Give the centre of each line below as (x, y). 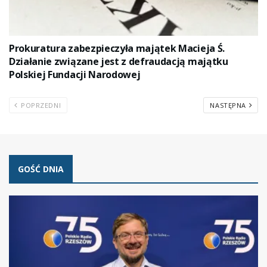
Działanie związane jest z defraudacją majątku (119, 61)
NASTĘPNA (229, 105)
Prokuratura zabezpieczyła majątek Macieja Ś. (117, 48)
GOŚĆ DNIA (41, 169)
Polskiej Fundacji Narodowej (75, 74)
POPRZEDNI (40, 105)
